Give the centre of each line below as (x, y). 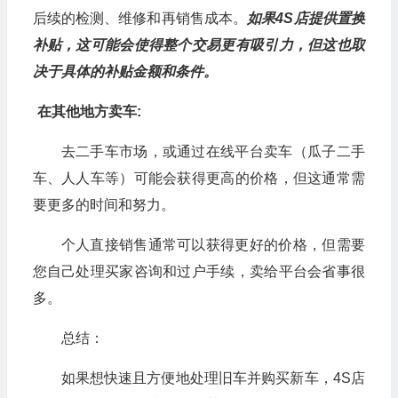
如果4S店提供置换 (306, 18)
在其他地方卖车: (89, 111)
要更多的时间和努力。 (103, 204)
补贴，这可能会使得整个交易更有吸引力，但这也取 (199, 44)
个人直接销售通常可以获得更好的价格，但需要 (213, 244)
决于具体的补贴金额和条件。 (125, 71)
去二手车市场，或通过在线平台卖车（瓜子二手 (213, 151)
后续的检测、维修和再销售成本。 (140, 18)
